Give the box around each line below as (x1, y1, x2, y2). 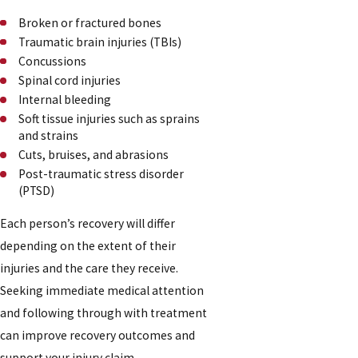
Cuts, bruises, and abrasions (18, 147, 169, 163)
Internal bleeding (18, 91, 114, 107)
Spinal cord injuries (18, 72, 121, 88)
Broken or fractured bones (18, 14, 162, 30)
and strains (18, 127, 79, 143)
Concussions (18, 53, 89, 69)
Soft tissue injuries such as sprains (18, 110, 201, 126)
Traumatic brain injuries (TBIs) (18, 34, 182, 50)
